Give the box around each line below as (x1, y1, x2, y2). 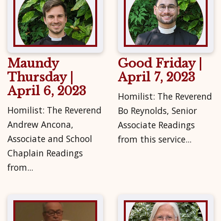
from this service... (118, 133, 191, 146)
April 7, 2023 (118, 70, 195, 84)
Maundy (7, 56, 58, 71)
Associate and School (7, 133, 92, 145)
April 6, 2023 (7, 83, 86, 98)
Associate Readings (118, 119, 195, 131)
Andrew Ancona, (7, 118, 74, 131)
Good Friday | (118, 56, 202, 71)
